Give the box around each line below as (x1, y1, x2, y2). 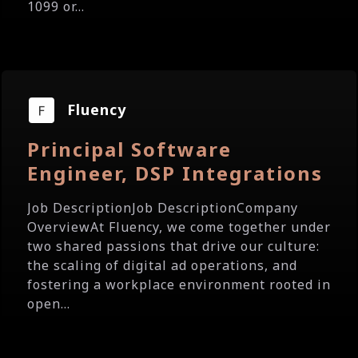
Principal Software (27, 136, 232, 162)
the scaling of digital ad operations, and (27, 257, 297, 274)
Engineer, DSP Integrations (27, 160, 323, 186)
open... (27, 295, 70, 312)
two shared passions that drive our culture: (27, 237, 320, 255)
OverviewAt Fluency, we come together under (27, 218, 331, 236)
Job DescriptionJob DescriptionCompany (27, 199, 298, 217)
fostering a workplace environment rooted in (27, 276, 331, 293)
